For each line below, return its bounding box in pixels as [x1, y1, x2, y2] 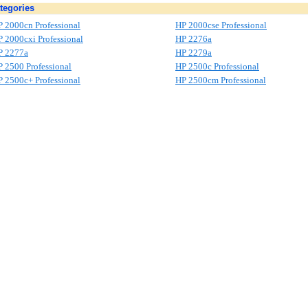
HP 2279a [175, 47, 212, 58]
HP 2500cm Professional [175, 75, 266, 85]
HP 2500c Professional [175, 61, 259, 71]
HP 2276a [175, 34, 212, 44]
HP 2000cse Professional [175, 20, 267, 30]
